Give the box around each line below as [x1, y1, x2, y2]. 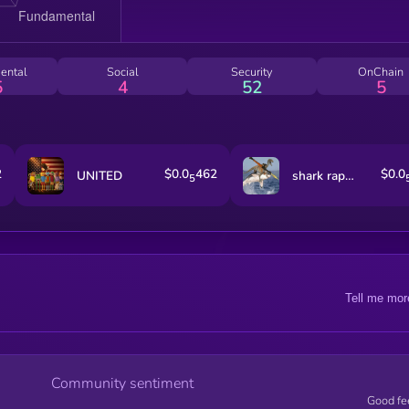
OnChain [358, 64, 404, 81]
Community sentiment [51, 372, 194, 393]
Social [106, 64, 139, 81]
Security [230, 64, 273, 81]
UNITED [76, 166, 122, 184]
